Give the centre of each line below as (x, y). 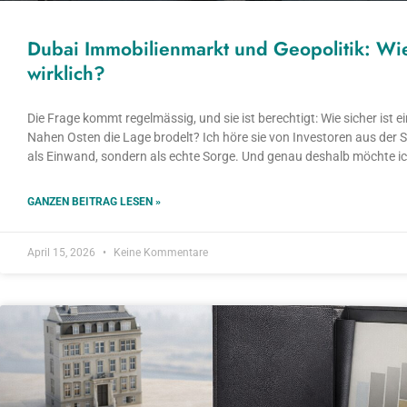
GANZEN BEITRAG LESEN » (94, 201)
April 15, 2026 (63, 252)
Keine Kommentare (159, 252)
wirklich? (66, 73)
